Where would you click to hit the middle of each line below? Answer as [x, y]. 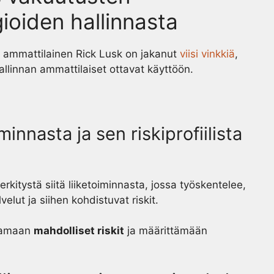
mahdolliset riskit [79, 231]
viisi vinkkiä [207, 54]
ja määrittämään [166, 231]
